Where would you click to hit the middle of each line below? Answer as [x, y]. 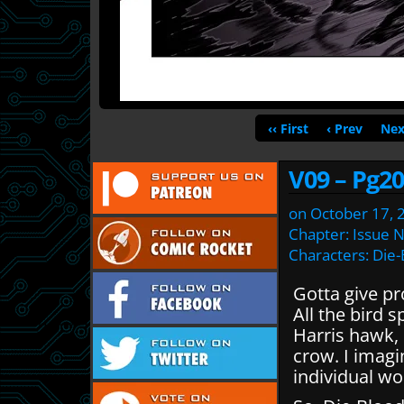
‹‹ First [288, 128]
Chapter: [321, 234]
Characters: [331, 255]
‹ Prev [344, 128]
